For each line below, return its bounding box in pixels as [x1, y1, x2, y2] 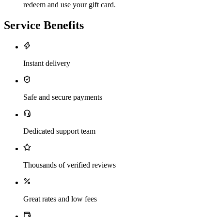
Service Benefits [4, 18, 84, 31]
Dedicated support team [23, 126, 95, 135]
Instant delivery [23, 59, 70, 67]
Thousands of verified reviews [23, 160, 116, 169]
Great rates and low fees [23, 194, 97, 203]
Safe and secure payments [23, 93, 102, 101]
